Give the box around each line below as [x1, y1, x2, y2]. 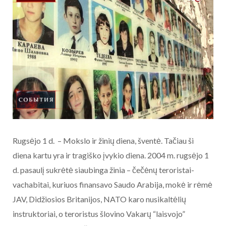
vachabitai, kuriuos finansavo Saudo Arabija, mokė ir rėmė [13, 180, 212, 190]
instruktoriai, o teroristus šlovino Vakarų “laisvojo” [13, 209, 185, 219]
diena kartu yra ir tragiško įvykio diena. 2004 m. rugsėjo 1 [13, 150, 209, 160]
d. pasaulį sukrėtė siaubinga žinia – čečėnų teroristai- [13, 165, 194, 175]
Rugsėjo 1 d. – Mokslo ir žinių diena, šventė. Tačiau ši [13, 136, 194, 146]
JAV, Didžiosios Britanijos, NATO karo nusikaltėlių [13, 194, 186, 204]
